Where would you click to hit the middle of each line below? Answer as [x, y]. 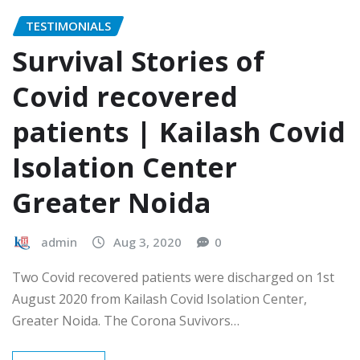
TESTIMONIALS [68, 25]
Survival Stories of [138, 61]
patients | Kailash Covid [179, 132]
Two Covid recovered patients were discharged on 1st [173, 277]
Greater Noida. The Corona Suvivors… [126, 320]
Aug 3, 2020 [147, 242]
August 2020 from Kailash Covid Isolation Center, [160, 299]
